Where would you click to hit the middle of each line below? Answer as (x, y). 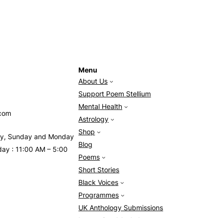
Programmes (99, 195)
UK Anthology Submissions (121, 208)
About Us (93, 82)
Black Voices (99, 183)
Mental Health (100, 107)
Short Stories (99, 170)
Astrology (94, 119)
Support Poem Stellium (115, 94)
